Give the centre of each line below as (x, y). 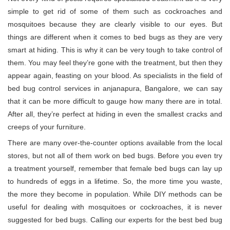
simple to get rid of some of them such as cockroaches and (115, 12)
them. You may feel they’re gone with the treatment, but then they (115, 63)
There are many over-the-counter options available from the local (115, 143)
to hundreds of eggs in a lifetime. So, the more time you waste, (115, 181)
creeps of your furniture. (47, 127)
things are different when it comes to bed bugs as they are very (115, 37)
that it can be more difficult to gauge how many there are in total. (115, 101)
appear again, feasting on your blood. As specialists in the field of (115, 76)
